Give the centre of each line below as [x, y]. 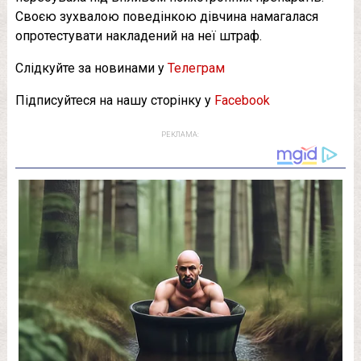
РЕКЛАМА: [180, 135]
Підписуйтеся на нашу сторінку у [114, 101]
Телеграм [196, 68]
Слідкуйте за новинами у [91, 68]
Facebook [242, 101]
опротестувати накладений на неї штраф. [138, 36]
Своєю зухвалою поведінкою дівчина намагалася [166, 17]
